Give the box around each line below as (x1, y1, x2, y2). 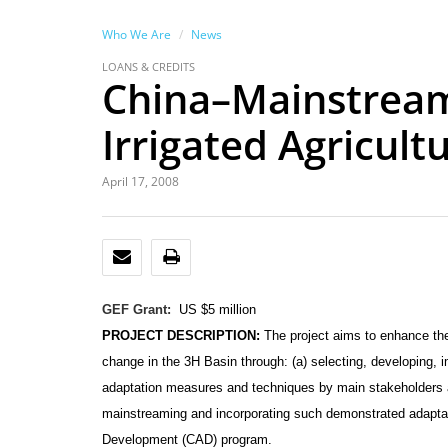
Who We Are (102, 26, 171, 43)
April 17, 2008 (102, 173, 179, 190)
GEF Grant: (102, 302, 171, 317)
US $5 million (179, 302, 256, 317)
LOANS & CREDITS (102, 59, 195, 74)
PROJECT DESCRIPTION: (102, 328, 260, 343)
